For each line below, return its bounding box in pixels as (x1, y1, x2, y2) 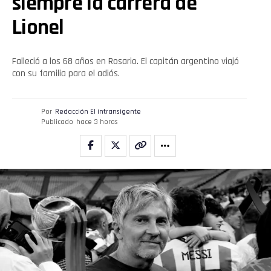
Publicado (41, 117, 73, 126)
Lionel (12, 13, 64, 41)
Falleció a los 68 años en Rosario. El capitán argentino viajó (12, 54, 239, 68)
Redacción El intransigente (55, 106, 141, 116)
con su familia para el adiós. (12, 67, 120, 80)
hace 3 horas (76, 117, 118, 126)
